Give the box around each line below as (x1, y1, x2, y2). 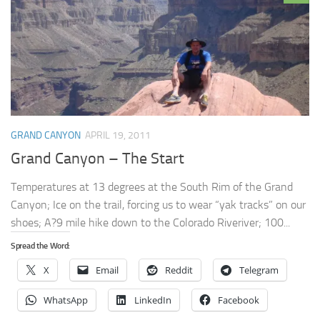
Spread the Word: (11, 241, 71, 251)
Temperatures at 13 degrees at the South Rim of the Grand (11, 180, 293, 194)
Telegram (239, 264, 279, 277)
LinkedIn (134, 294, 171, 307)
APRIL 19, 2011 (85, 129, 151, 141)
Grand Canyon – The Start (11, 149, 184, 169)
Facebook (218, 294, 259, 307)
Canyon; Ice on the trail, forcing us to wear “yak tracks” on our (11, 198, 306, 212)
